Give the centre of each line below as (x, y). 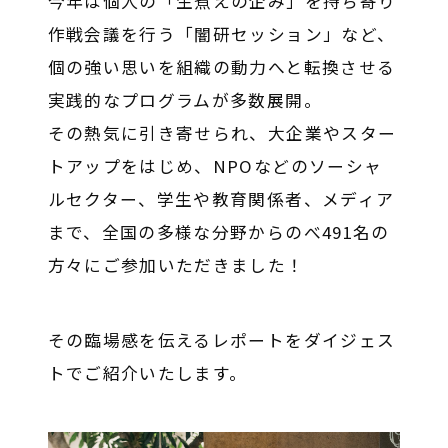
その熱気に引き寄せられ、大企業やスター (222, 133)
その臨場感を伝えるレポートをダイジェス (221, 340)
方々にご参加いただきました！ (176, 265)
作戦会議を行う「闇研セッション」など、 (221, 34)
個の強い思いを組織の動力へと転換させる (221, 67)
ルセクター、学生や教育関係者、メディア (221, 199)
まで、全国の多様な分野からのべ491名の (218, 232)
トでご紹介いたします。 (147, 373)
